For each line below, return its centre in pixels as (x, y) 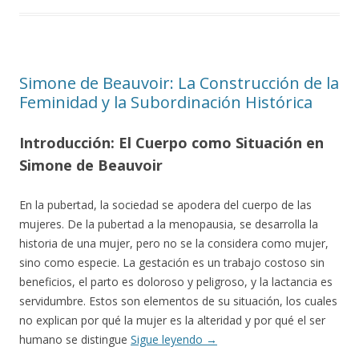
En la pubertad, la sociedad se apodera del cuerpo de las (165, 205)
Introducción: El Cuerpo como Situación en (171, 143)
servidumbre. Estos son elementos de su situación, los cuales (178, 301)
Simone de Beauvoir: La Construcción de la (179, 83)
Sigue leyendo (168, 339)
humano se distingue (75, 339)
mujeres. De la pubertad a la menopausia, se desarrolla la (169, 224)
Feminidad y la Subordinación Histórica (166, 102)
